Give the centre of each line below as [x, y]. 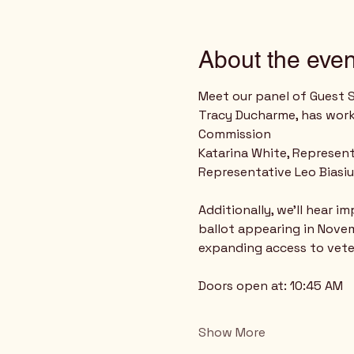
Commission [234, 134]
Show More [232, 332]
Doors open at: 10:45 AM [270, 286]
